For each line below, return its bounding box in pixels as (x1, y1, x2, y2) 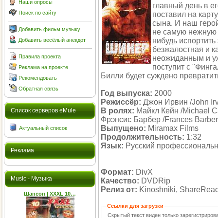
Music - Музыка (11, 175, 52, 182)
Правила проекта (18, 54, 61, 59)
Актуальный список (19, 125, 67, 131)
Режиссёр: (101, 98, 141, 106)
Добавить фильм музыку (18, 26, 80, 32)
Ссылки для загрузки (107, 203, 164, 209)
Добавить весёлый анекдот (18, 37, 86, 43)
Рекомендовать (18, 75, 57, 81)
